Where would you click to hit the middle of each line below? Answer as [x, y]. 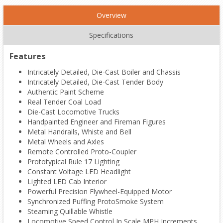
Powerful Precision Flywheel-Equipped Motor [99, 191]
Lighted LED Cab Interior [67, 181]
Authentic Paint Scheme [65, 92]
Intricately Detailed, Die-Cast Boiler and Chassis [104, 72]
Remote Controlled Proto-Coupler [82, 151]
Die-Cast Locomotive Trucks [73, 111]
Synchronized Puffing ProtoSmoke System [95, 201]
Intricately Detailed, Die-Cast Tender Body [95, 82]
